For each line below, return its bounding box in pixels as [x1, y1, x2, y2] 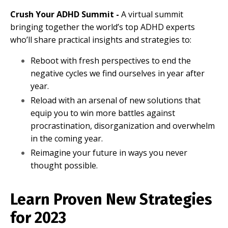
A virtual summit [121, 8, 183, 20]
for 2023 [10, 208, 66, 227]
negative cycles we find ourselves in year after [31, 67, 205, 79]
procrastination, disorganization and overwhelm [31, 120, 215, 131]
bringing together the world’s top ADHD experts [10, 21, 195, 33]
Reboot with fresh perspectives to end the [31, 54, 191, 66]
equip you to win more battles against [31, 107, 175, 119]
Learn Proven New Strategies [10, 190, 212, 209]
